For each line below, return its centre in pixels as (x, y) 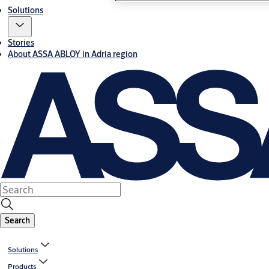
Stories (21, 43)
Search (17, 221)
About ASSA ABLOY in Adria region (72, 54)
